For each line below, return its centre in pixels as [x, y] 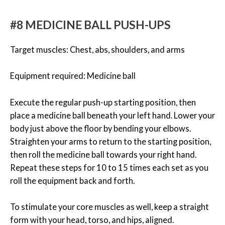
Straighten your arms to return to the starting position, [110, 141]
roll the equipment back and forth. [72, 180]
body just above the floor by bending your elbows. [100, 128]
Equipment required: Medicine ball [73, 76]
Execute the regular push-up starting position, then [103, 102]
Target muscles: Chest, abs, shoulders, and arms [97, 50]
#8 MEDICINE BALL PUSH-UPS [90, 25]
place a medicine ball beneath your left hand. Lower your [113, 115]
